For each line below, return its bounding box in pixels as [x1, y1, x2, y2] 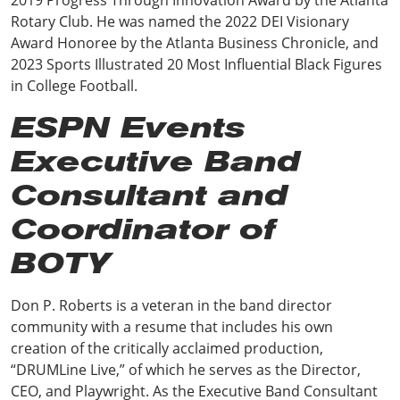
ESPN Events [11, 109, 246, 145]
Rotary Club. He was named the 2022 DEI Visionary [11, 11, 349, 31]
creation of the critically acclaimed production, [11, 337, 323, 358]
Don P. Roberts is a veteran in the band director [11, 295, 332, 315]
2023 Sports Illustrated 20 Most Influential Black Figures [11, 54, 382, 74]
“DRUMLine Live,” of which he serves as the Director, [11, 359, 361, 379]
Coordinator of [11, 211, 276, 246]
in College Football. [11, 75, 145, 96]
